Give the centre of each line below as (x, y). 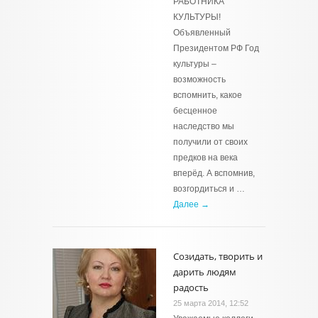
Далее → (191, 204)
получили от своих (210, 142)
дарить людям (205, 272)
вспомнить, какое (208, 95)
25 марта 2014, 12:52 (211, 303)
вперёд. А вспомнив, (214, 173)
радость (191, 287)
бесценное (195, 111)
